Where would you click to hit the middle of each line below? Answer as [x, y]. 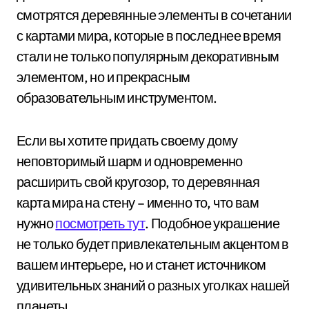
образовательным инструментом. [117, 97]
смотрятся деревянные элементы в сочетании [154, 14]
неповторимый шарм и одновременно [130, 161]
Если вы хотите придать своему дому [127, 140]
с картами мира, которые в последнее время [149, 35]
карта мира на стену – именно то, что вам [138, 202]
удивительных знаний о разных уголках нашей [153, 285]
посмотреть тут [100, 223]
